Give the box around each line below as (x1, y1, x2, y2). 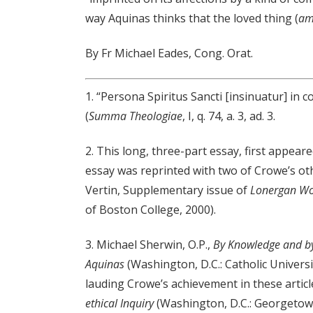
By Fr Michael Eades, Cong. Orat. (85, 45, 253, 61)
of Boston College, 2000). (85, 202, 216, 218)
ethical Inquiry (85, 296, 154, 312)
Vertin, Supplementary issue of (85, 182, 250, 198)
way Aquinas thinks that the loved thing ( (85, 10, 298, 27)
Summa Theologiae (89, 108, 182, 124)
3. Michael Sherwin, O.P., (85, 237, 213, 253)
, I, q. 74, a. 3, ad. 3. (182, 108, 275, 124)
